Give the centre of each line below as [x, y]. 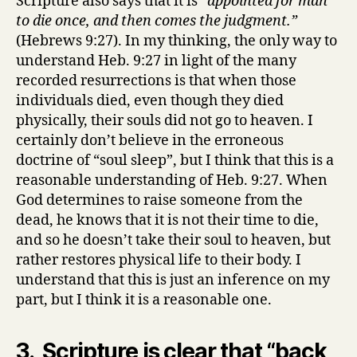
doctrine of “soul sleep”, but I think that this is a [175, 161]
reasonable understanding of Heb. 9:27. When [172, 180]
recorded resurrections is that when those [156, 81]
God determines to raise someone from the [159, 200]
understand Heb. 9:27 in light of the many [156, 61]
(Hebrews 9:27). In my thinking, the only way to [177, 41]
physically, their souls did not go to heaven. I [165, 121]
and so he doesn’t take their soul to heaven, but [173, 240]
